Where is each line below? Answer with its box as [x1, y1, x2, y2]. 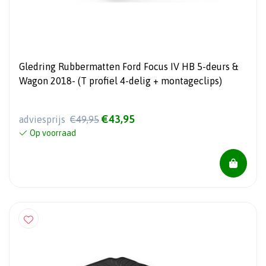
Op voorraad [30, 128, 76, 138]
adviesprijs [19, 114, 68, 125]
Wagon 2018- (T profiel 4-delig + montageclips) [19, 75, 222, 86]
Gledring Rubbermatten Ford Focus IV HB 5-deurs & [19, 61, 238, 72]
